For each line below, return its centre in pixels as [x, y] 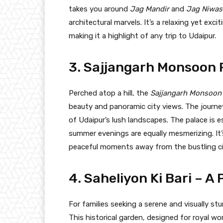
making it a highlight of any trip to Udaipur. [142, 36]
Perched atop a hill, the [110, 93]
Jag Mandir [150, 9]
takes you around [99, 9]
